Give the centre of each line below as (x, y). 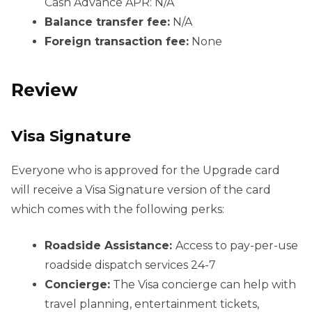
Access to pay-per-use (237, 245)
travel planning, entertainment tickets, (152, 304)
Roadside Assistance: (110, 245)
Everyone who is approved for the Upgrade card (146, 170)
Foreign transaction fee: (117, 42)
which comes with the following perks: (118, 209)
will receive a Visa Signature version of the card (141, 189)
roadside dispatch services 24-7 (130, 265)
